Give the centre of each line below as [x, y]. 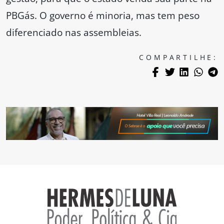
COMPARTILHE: [178, 57]
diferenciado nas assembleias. [74, 32]
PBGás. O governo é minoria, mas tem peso [103, 15]
